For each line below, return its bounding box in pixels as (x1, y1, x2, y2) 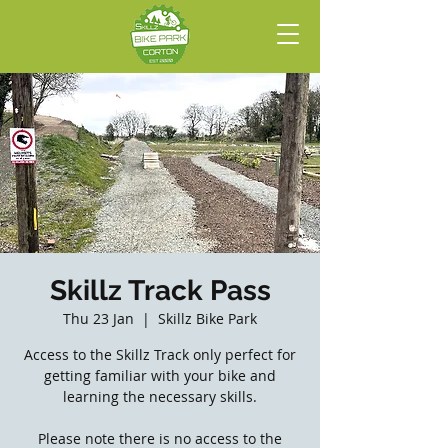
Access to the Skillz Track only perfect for (24, 345, 296, 364)
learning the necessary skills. (63, 387, 257, 406)
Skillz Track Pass (49, 274, 271, 307)
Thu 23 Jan (63, 309, 134, 328)
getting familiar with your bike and (44, 366, 276, 385)
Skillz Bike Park (158, 309, 257, 328)
